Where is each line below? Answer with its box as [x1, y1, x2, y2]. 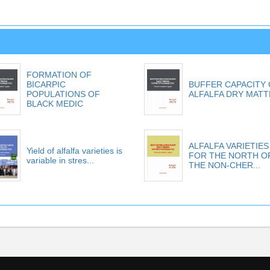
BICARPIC [26, 80, 66, 90]
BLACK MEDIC [26, 99, 83, 109]
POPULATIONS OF [26, 89, 100, 99]
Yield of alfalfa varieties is [26, 145, 122, 155]
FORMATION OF [26, 70, 92, 80]
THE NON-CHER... [189, 160, 260, 170]
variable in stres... [26, 155, 94, 165]
